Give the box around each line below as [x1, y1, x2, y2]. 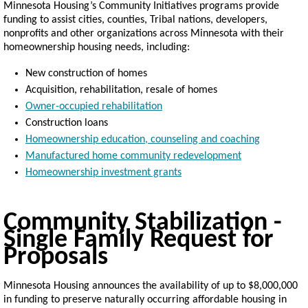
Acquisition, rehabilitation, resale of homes [25, 85, 217, 96]
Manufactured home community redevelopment [25, 151, 241, 162]
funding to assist [3, 14, 76, 26]
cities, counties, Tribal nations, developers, [78, 14, 267, 26]
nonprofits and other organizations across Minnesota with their [3, 28, 284, 40]
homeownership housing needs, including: [3, 42, 190, 54]
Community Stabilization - [3, 210, 282, 237]
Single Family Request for [3, 227, 274, 254]
